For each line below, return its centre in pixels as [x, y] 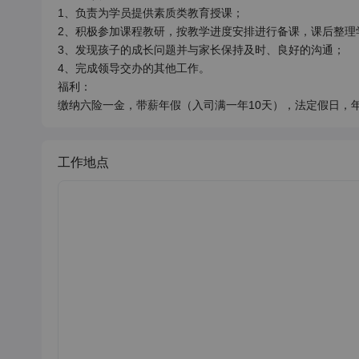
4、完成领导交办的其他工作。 [134, 68]
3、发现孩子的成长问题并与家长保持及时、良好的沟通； [201, 50]
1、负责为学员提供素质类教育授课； [151, 13]
